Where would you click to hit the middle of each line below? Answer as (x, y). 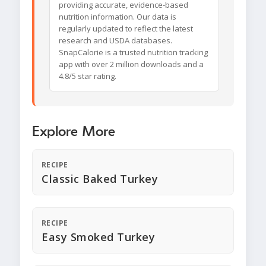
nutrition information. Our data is (118, 17)
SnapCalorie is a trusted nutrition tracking (133, 53)
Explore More (74, 132)
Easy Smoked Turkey (98, 237)
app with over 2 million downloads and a (131, 64)
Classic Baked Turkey (100, 179)
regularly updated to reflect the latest (126, 29)
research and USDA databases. (115, 41)
